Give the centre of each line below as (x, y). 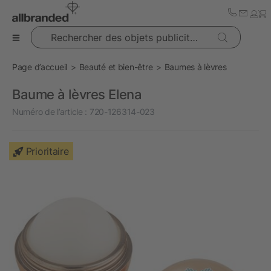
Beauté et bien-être (116, 67)
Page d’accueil (40, 67)
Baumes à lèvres (195, 67)
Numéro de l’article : (50, 112)
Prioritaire (47, 151)
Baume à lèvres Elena (77, 94)
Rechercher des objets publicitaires (97, 32)
